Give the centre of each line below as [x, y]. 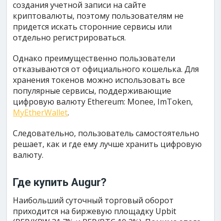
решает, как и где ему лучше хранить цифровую [108, 144]
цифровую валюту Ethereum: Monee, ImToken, [103, 101]
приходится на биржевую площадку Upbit [95, 211]
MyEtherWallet [40, 112]
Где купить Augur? [60, 182]
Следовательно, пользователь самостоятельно [106, 133]
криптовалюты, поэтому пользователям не [98, 16]
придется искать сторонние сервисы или [92, 26]
